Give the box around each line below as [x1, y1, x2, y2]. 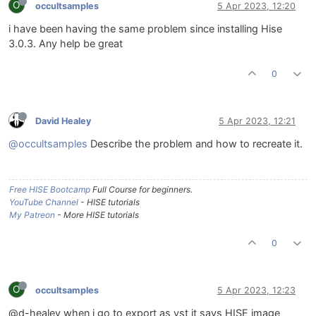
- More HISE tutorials [55, 209, 139, 221]
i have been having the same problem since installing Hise [8, 23, 282, 36]
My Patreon [9, 209, 55, 221]
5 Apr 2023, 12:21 [219, 115, 296, 126]
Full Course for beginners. [90, 184, 193, 195]
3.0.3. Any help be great [8, 37, 123, 51]
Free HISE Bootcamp [9, 184, 90, 195]
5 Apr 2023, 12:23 [217, 284, 296, 296]
